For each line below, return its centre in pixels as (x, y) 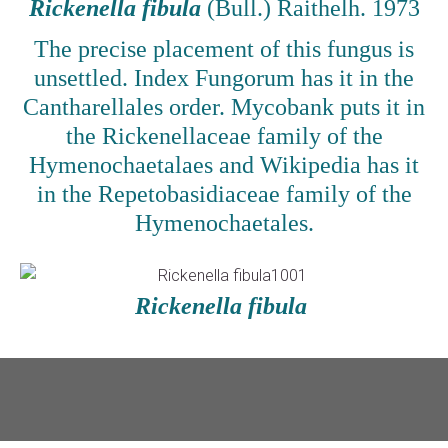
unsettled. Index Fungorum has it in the (224, 77)
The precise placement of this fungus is (224, 48)
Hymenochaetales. (224, 222)
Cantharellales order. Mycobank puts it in (224, 106)
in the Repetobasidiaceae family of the (224, 193)
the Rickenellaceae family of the (224, 135)
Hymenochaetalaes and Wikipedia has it (224, 164)
